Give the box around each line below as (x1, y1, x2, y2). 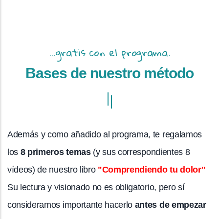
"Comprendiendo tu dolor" (98, 164, 208, 175)
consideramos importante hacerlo (7, 199, 135, 210)
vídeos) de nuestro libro (7, 164, 98, 175)
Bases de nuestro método (25, 65, 194, 81)
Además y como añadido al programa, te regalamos (7, 129, 202, 139)
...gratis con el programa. (48, 42, 171, 62)
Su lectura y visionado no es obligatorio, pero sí (7, 182, 185, 192)
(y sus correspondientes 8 (90, 147, 190, 157)
